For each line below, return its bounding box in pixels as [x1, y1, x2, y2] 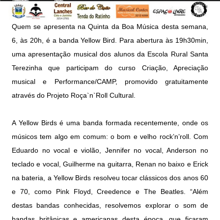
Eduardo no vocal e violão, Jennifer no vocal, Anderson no [12, 146, 208, 155]
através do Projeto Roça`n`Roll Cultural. [12, 91, 136, 100]
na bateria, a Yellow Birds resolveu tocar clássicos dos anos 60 [12, 174, 208, 182]
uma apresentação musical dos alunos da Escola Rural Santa [12, 50, 208, 58]
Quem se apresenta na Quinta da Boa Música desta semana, [12, 23, 208, 31]
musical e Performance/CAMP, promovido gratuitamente [12, 78, 208, 86]
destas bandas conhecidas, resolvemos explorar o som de [12, 201, 208, 210]
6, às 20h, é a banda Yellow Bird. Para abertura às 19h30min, [12, 36, 208, 45]
